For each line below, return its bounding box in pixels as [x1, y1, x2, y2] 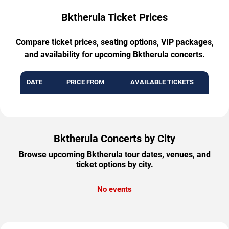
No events [97, 184, 132, 194]
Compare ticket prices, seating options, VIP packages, [15, 37, 214, 47]
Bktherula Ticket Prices [61, 11, 168, 24]
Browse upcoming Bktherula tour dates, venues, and [18, 149, 211, 159]
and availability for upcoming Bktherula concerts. [24, 49, 205, 59]
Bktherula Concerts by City [54, 132, 175, 145]
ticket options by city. [76, 159, 153, 169]
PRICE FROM [66, 78, 104, 86]
